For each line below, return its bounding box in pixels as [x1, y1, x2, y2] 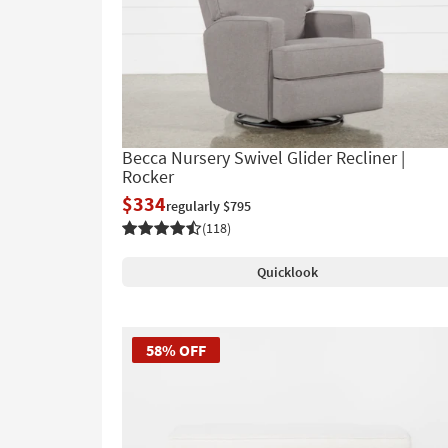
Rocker [122, 164, 174, 188]
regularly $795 [166, 196, 251, 215]
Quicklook [256, 262, 318, 281]
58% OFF [146, 339, 206, 360]
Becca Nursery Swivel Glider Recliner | [122, 145, 405, 169]
